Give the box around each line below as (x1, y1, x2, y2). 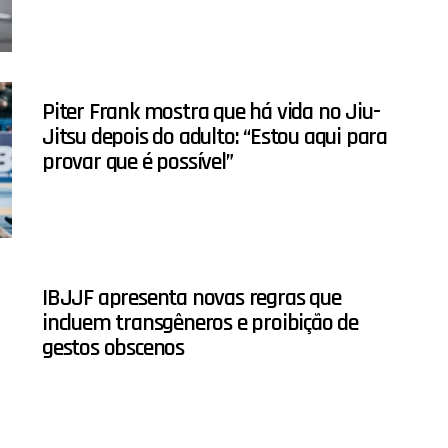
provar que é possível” (42, 147, 233, 178)
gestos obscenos (42, 333, 185, 364)
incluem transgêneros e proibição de (42, 308, 358, 339)
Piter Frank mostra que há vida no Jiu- (42, 97, 380, 128)
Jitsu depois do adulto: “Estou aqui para (42, 122, 387, 153)
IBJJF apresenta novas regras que (42, 283, 341, 314)
